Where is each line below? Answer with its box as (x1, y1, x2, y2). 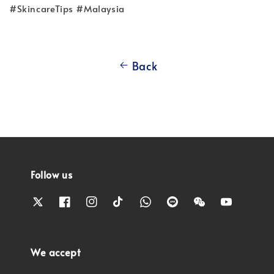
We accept (31, 245, 81, 259)
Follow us (31, 168, 73, 182)
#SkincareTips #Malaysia (9, 2, 125, 15)
